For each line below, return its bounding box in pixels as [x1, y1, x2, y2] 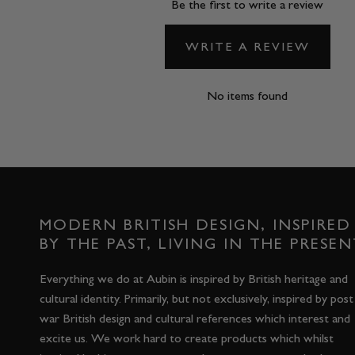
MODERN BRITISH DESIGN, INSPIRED [40, 215, 351, 235]
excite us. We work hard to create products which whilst [40, 330, 334, 346]
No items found [207, 88, 288, 104]
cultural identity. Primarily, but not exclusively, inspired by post [40, 291, 353, 307]
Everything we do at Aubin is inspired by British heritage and [40, 271, 348, 287]
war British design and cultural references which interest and [40, 311, 350, 326]
